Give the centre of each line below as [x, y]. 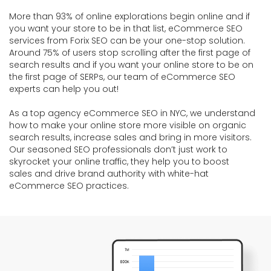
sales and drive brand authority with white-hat [109, 174]
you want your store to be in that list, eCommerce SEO [126, 29]
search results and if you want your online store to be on [131, 65]
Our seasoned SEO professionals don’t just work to [118, 150]
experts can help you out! [64, 89]
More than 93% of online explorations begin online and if [129, 17]
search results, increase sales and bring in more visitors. [130, 138]
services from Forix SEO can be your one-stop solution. [127, 41]
